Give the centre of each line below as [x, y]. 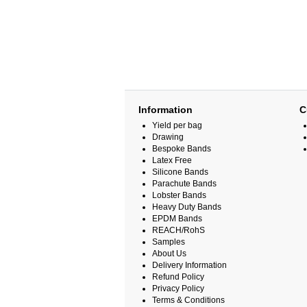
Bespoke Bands [182, 149]
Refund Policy [178, 277]
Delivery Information [189, 265]
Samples [169, 242]
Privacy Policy [178, 288]
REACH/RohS [179, 230]
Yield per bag [177, 125]
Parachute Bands [184, 184]
